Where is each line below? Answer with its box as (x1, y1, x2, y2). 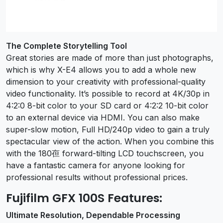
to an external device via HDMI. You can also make (6, 112, 200, 123)
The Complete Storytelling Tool (6, 41, 127, 51)
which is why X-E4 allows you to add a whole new (6, 65, 196, 75)
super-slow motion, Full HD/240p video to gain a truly (6, 124, 210, 135)
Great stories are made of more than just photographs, (6, 53, 214, 63)
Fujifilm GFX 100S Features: (6, 190, 162, 207)
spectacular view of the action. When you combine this (6, 136, 214, 147)
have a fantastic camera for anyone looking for (6, 160, 185, 171)
